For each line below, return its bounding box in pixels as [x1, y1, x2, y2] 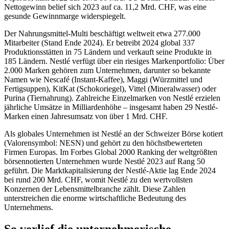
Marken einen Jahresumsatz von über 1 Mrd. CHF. [4, 112, 168, 121]
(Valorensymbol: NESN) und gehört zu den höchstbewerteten [4, 139, 202, 148]
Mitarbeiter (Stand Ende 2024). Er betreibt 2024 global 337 [4, 38, 195, 48]
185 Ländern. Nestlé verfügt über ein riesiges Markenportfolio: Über [4, 57, 224, 66]
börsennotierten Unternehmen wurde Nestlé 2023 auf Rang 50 [4, 157, 205, 166]
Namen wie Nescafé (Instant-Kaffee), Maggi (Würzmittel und [4, 75, 202, 84]
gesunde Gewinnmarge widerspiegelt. [4, 12, 126, 21]
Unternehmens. [4, 203, 53, 212]
